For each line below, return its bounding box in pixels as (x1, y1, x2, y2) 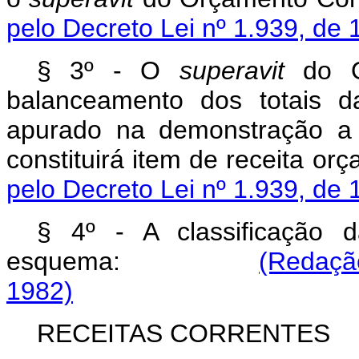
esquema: (6, 246, 260, 276)
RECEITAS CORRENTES (36, 318, 330, 348)
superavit (179, 55, 284, 85)
